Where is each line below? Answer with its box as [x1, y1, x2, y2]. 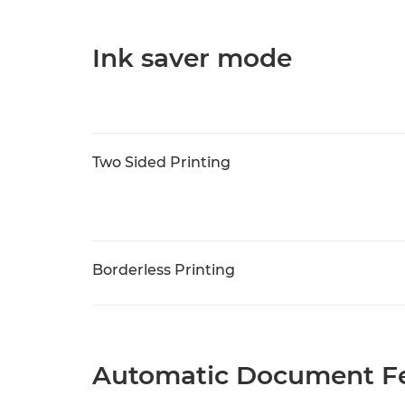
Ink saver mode [92, 42, 292, 73]
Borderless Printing [92, 261, 235, 278]
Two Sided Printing [92, 154, 231, 171]
